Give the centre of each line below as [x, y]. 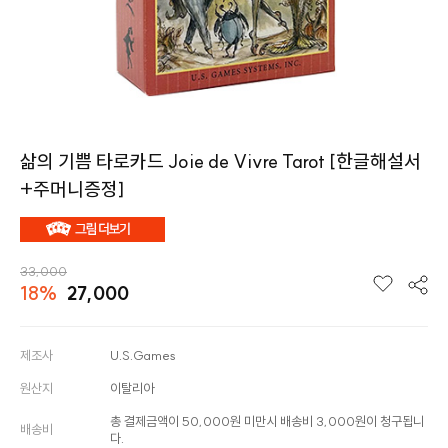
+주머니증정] [72, 188]
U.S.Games [142, 354]
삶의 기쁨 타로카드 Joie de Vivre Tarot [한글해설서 [220, 160]
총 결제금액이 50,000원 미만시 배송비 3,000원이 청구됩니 [266, 420]
